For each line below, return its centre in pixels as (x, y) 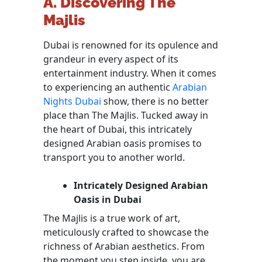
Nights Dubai (72, 101)
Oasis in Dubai (108, 199)
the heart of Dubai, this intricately (118, 129)
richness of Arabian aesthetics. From (124, 246)
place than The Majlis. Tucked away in (126, 115)
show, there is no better (155, 101)
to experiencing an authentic (108, 87)
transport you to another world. (114, 157)
